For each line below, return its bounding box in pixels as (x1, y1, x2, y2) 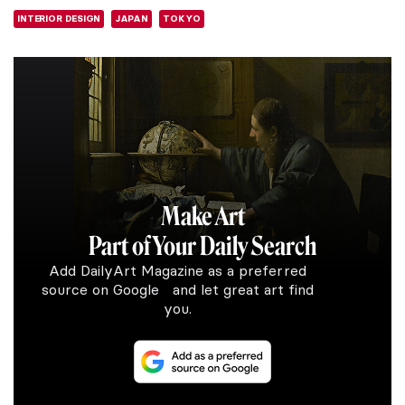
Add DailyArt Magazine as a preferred (48, 260, 306, 279)
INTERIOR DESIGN (17, 12, 100, 24)
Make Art (160, 201, 245, 231)
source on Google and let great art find (41, 279, 314, 298)
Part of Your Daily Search (89, 231, 316, 261)
